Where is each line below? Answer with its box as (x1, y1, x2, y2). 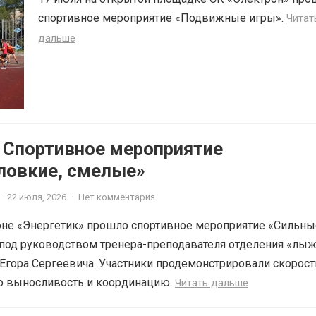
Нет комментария (78, 192, 155, 203)
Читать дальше (175, 276, 248, 290)
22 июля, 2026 (7, 192, 66, 203)
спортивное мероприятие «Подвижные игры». (38, 11, 286, 25)
